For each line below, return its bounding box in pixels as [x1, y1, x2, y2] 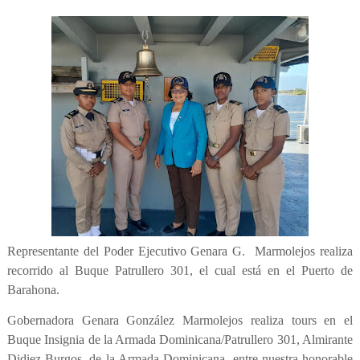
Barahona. [6, 283, 59, 297]
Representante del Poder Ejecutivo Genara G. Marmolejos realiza [6, 244, 354, 259]
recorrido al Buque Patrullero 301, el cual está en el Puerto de [6, 264, 354, 278]
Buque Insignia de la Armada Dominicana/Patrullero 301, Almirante [6, 333, 354, 347]
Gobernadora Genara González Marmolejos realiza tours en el [6, 313, 354, 328]
